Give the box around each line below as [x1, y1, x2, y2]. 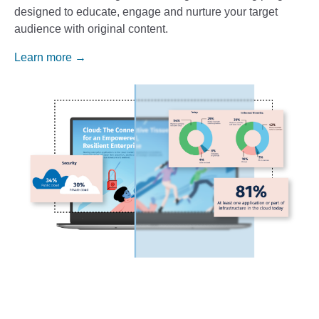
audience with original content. [14, 23, 168, 36]
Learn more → [14, 51, 86, 64]
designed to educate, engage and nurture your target [14, 6, 278, 19]
